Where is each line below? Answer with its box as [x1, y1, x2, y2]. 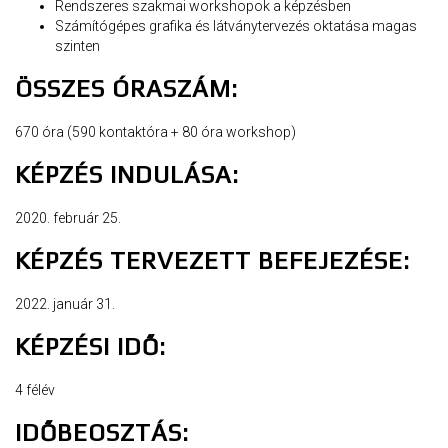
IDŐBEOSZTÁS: [15, 418, 189, 446]
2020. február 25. [15, 209, 121, 226]
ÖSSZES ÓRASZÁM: [15, 74, 238, 102]
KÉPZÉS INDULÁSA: [15, 160, 239, 188]
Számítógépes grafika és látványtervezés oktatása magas [55, 17, 417, 34]
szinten [55, 37, 100, 54]
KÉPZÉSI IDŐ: [15, 332, 166, 360]
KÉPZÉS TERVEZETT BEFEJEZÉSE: [15, 246, 410, 274]
